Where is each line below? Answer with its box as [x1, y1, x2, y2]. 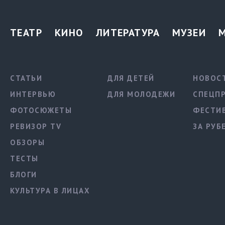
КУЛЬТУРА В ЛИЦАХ [10, 186, 90, 196]
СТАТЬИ [10, 73, 42, 83]
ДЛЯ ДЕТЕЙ [107, 73, 155, 83]
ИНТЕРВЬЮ [10, 89, 56, 99]
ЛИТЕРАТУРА [95, 26, 160, 40]
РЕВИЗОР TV [10, 122, 61, 132]
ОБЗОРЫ [10, 138, 45, 148]
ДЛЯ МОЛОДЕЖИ [107, 89, 176, 99]
